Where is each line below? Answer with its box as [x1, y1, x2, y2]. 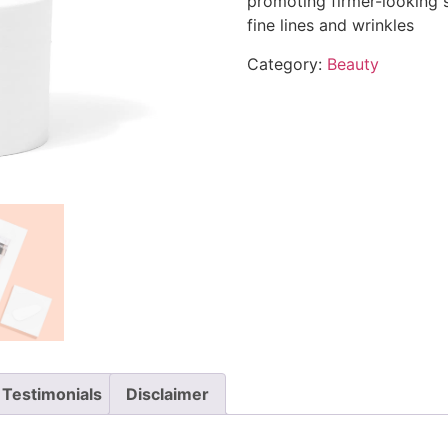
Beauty [326, 53, 379, 74]
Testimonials [2, 383, 102, 404]
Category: [246, 53, 327, 74]
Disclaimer [126, 383, 209, 404]
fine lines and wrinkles [246, 15, 414, 36]
